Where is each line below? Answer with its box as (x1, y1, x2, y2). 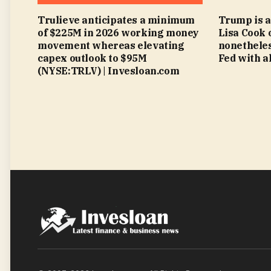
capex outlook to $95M (38, 51, 147, 64)
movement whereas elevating (38, 39, 184, 51)
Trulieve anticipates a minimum (38, 13, 195, 26)
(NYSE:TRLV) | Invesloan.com (38, 64, 180, 77)
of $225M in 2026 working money (38, 26, 200, 39)
